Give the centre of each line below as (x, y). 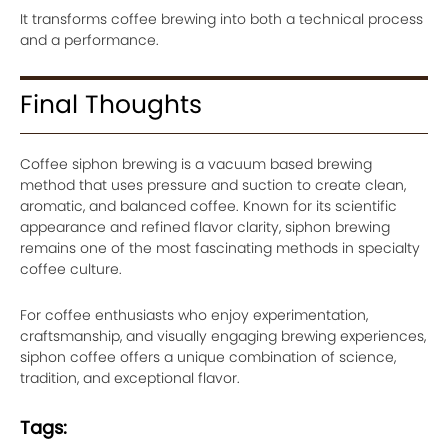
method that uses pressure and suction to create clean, (213, 185)
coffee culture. (71, 269)
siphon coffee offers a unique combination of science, (208, 357)
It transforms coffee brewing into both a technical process (221, 19)
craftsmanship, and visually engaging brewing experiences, (223, 336)
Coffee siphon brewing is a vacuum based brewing (196, 164)
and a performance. (89, 40)
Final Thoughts (111, 104)
